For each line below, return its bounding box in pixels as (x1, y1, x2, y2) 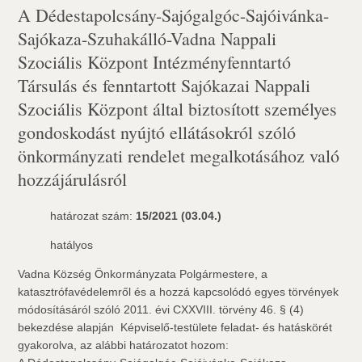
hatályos (50, 238, 94, 251)
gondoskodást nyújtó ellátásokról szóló (18, 120, 297, 144)
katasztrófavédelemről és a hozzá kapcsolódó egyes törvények (18, 285, 339, 298)
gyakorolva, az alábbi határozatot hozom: (18, 339, 229, 351)
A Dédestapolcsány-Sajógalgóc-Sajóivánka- (18, 3, 330, 27)
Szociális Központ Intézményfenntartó (18, 50, 292, 74)
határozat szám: (50, 209, 137, 222)
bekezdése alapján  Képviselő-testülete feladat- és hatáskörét (18, 321, 333, 334)
